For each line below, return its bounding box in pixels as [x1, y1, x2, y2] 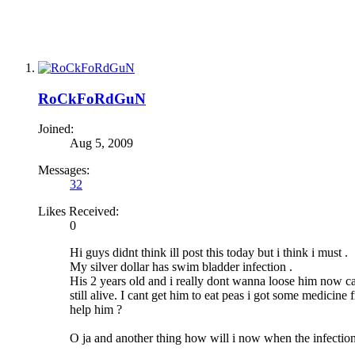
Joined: [38, 122, 74, 136]
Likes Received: [38, 204, 119, 219]
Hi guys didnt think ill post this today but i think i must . [70, 246, 348, 260]
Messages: [38, 163, 90, 177]
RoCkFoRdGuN [38, 90, 146, 107]
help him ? [70, 303, 122, 317]
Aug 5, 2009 [70, 136, 133, 151]
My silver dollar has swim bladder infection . [70, 260, 292, 274]
